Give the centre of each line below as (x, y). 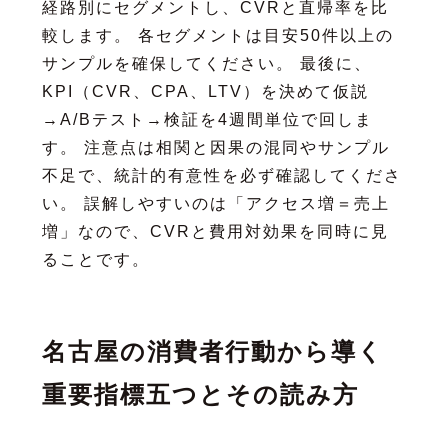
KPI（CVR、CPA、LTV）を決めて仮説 (205, 91)
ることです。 (95, 259)
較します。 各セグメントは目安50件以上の (217, 35)
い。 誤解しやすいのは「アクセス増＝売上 (215, 203)
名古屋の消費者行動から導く (212, 351)
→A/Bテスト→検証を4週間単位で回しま (207, 119)
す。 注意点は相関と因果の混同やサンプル (215, 147)
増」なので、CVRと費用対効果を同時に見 (215, 231)
